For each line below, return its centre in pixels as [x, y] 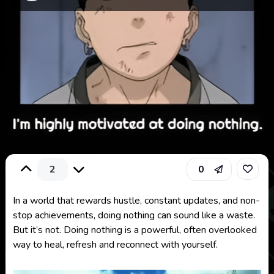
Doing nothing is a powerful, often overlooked [160, 230]
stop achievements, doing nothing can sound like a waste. [134, 215]
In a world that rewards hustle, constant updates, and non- [136, 201]
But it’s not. [38, 230]
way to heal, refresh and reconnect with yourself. [115, 245]
